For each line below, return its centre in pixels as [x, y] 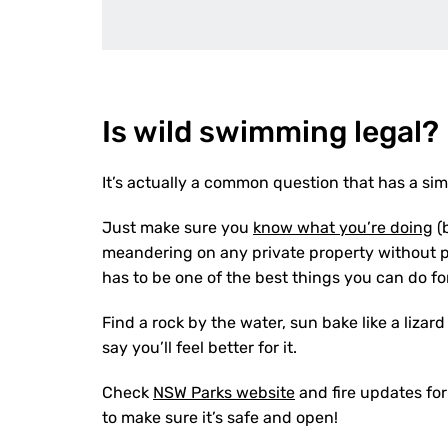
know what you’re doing [343, 227]
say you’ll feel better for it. [199, 347]
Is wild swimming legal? [270, 132]
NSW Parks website [224, 392]
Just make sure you [177, 227]
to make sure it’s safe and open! [220, 417]
